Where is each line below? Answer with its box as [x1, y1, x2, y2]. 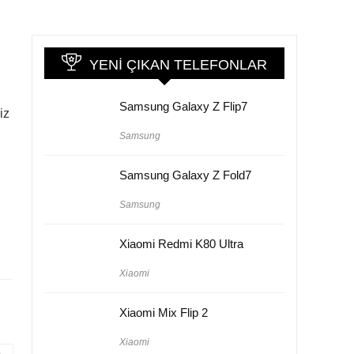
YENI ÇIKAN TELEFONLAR [89, 56, 267, 73]
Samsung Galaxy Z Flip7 [119, 99, 247, 113]
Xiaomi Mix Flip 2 [119, 305, 208, 319]
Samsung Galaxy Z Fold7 [119, 168, 251, 182]
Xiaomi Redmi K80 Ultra [119, 236, 243, 250]
